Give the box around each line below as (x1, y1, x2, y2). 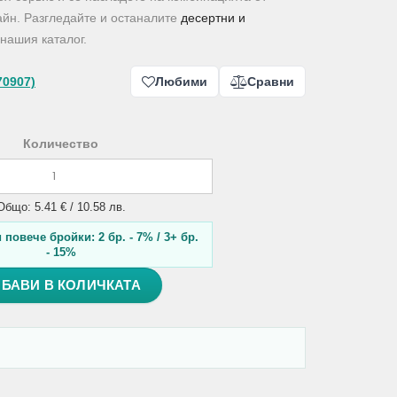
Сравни (247, 74, 294, 90)
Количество (23, 136, 98, 152)
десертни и (181, 11, 245, 25)
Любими (155, 74, 207, 90)
